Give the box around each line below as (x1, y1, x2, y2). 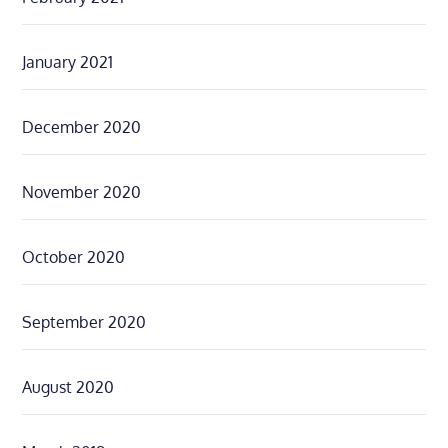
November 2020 (22, 182, 142, 202)
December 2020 (22, 117, 142, 137)
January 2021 (22, 52, 114, 72)
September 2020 (22, 312, 147, 332)
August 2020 (22, 377, 115, 397)
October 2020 (22, 247, 126, 267)
